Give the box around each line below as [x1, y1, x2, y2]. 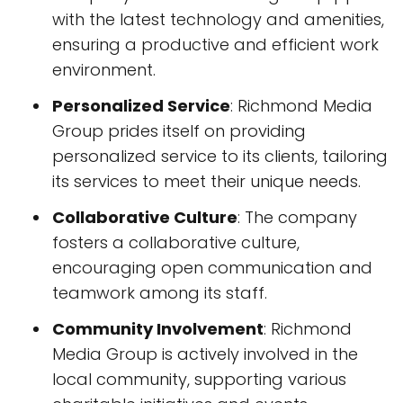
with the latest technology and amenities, [52, 8, 384, 31]
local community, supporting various [52, 368, 346, 390]
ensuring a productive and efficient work [52, 33, 379, 56]
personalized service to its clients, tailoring [52, 145, 388, 167]
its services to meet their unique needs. [52, 170, 361, 193]
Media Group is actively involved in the [52, 343, 358, 365]
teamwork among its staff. [52, 282, 267, 304]
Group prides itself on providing [52, 120, 306, 142]
